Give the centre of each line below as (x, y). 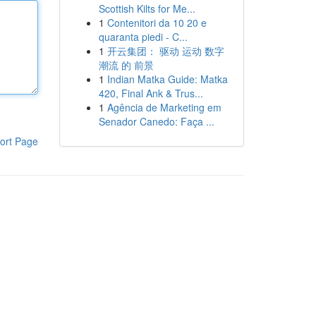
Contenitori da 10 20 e (157, 23)
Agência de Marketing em (164, 107)
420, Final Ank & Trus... (151, 93)
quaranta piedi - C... (143, 37)
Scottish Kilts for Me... (147, 8)
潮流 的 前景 (126, 65)
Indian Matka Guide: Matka (167, 79)
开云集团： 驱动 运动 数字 (165, 51)
